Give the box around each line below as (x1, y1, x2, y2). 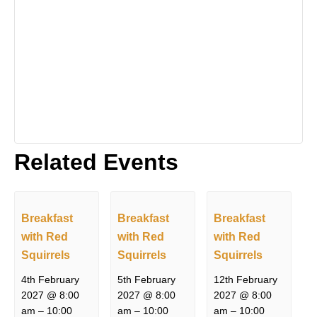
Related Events (14, 149, 178, 175)
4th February (21, 274, 80, 286)
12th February (214, 274, 278, 286)
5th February (117, 274, 176, 286)
